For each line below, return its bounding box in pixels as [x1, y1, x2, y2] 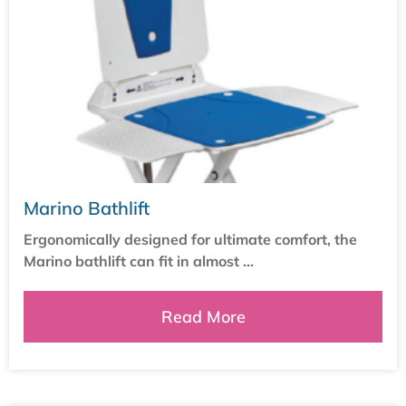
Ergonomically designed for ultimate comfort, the [24, 230, 357, 249]
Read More [160, 305, 246, 327]
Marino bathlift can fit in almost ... [24, 252, 254, 271]
